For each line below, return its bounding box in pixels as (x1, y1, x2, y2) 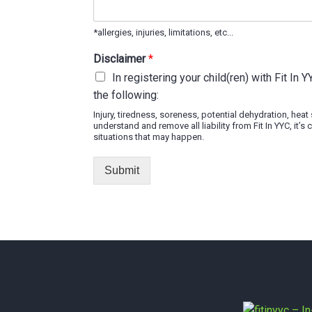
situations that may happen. (93, 132, 205, 142)
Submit (104, 164, 140, 176)
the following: (93, 88, 159, 102)
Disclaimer (93, 52, 149, 65)
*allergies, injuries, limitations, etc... (93, 27, 234, 38)
